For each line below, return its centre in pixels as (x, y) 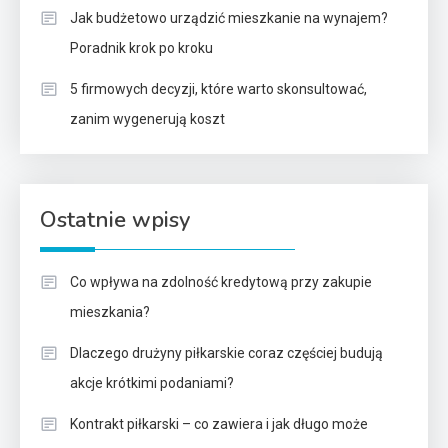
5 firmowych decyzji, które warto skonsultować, (218, 88)
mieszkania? (110, 311)
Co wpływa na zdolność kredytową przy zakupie (221, 281)
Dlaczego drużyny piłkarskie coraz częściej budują (226, 352)
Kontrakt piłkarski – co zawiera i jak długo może (219, 423)
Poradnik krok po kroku (141, 47)
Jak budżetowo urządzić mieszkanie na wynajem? (229, 17)
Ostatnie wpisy (115, 219)
